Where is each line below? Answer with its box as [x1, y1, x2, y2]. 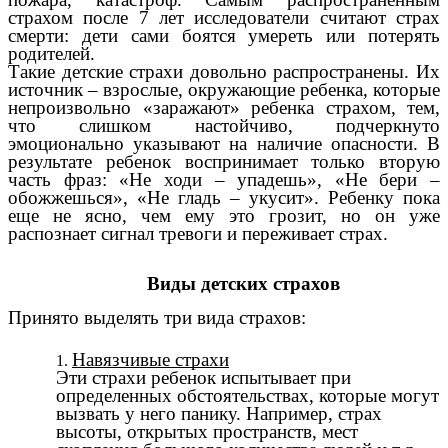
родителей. [8, 43, 95, 65]
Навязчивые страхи [72, 349, 229, 371]
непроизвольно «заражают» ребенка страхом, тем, [8, 97, 440, 119]
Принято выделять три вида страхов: [8, 307, 306, 329]
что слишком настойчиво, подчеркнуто [8, 115, 440, 137]
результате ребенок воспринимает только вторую [8, 151, 440, 173]
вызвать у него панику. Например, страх [56, 403, 382, 425]
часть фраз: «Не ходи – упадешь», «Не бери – [8, 169, 440, 191]
